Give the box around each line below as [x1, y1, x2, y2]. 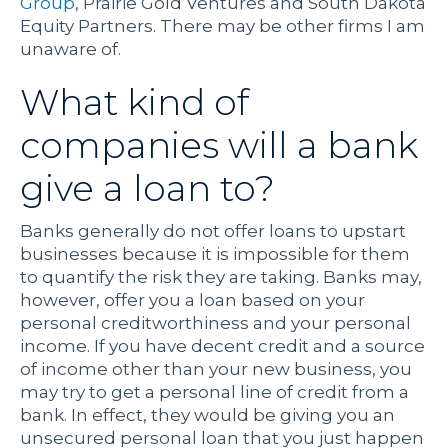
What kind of [20, 80, 249, 125]
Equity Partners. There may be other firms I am [20, 16, 425, 37]
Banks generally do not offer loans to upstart [20, 221, 406, 242]
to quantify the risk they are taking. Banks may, [20, 267, 422, 288]
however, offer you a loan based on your [20, 290, 365, 311]
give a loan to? [20, 166, 275, 211]
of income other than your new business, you [20, 359, 412, 380]
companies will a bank [20, 123, 418, 168]
